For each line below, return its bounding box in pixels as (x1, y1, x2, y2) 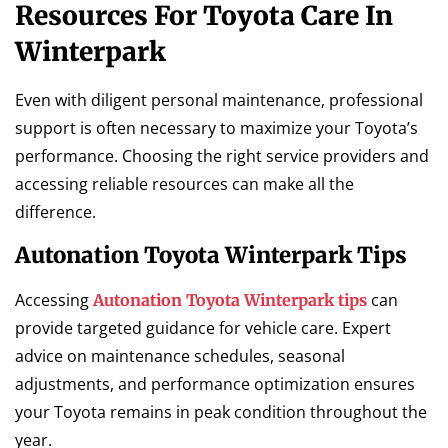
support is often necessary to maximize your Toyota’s (15, 117, 418, 140)
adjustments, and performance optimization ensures (15, 373, 415, 396)
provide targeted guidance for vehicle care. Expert (15, 317, 391, 340)
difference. (15, 201, 96, 224)
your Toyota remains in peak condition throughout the (15, 401, 427, 424)
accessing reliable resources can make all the (15, 173, 354, 196)
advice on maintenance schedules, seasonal (15, 345, 345, 368)
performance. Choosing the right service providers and (15, 145, 429, 168)
